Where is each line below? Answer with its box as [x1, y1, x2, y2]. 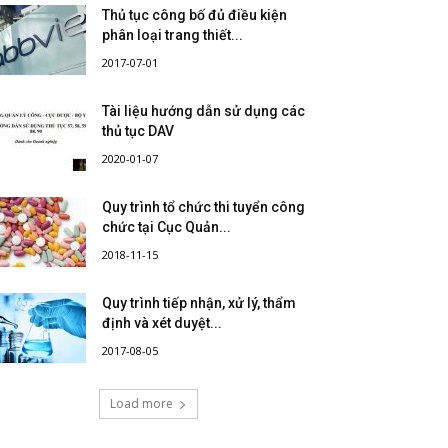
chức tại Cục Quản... [102, 219, 231, 235]
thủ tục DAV [102, 123, 174, 139]
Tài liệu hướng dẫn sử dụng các [102, 103, 305, 119]
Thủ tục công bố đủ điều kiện [102, 7, 287, 23]
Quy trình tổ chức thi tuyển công [102, 199, 305, 215]
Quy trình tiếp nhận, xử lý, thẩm [102, 295, 296, 311]
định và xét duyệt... [102, 315, 222, 331]
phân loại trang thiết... [102, 27, 243, 43]
